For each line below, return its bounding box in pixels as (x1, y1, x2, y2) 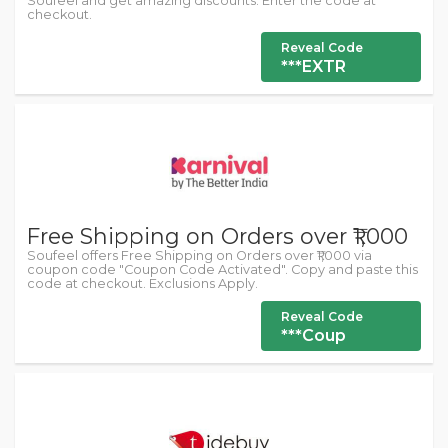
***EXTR (281, 57, 346, 76)
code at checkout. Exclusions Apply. (27, 276, 258, 291)
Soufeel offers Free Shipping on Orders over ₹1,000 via (27, 248, 372, 263)
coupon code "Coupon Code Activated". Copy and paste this (27, 262, 418, 277)
